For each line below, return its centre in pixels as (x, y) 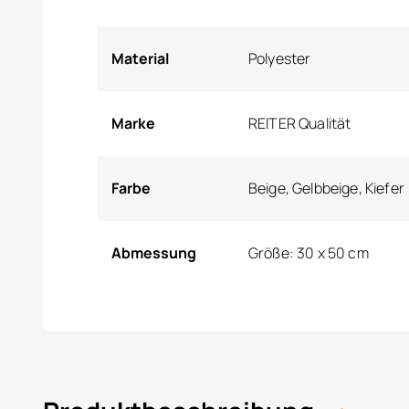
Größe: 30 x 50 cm (309, 253)
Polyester (280, 58)
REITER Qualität (300, 123)
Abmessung (154, 253)
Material (140, 58)
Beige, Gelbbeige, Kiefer (326, 188)
